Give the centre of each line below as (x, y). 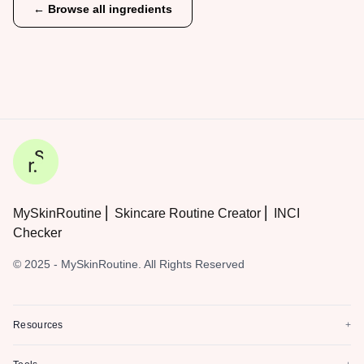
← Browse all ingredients (103, 9)
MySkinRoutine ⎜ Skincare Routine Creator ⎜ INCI (156, 213)
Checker (37, 233)
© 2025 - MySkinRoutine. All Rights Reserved (129, 264)
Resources (38, 325)
